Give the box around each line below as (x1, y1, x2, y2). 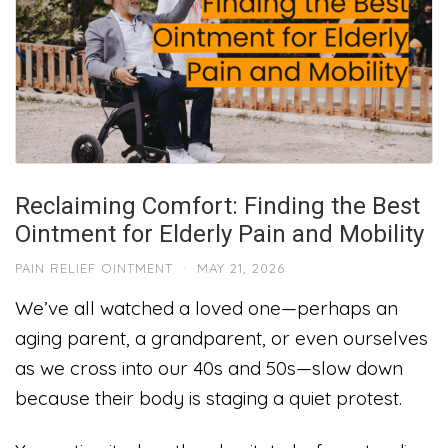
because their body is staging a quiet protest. (15, 385, 402, 410)
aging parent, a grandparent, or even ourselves (15, 325, 428, 350)
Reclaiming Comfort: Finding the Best (15, 191, 420, 220)
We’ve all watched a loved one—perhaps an (15, 295, 398, 320)
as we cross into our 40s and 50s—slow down (15, 355, 403, 380)
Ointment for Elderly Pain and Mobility (15, 219, 424, 248)
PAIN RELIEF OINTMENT (15, 259, 173, 276)
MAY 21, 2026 (197, 259, 285, 276)
